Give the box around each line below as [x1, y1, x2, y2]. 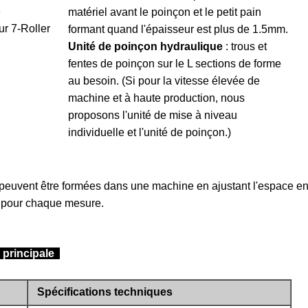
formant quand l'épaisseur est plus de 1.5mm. [68, 23, 288, 35]
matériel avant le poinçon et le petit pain [68, 6, 261, 18]
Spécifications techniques [37, 286, 173, 298]
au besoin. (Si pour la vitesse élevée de [68, 75, 260, 87]
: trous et [223, 41, 267, 52]
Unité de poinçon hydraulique [68, 41, 223, 52]
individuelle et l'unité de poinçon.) [68, 126, 231, 138]
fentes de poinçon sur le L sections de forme [68, 58, 281, 69]
